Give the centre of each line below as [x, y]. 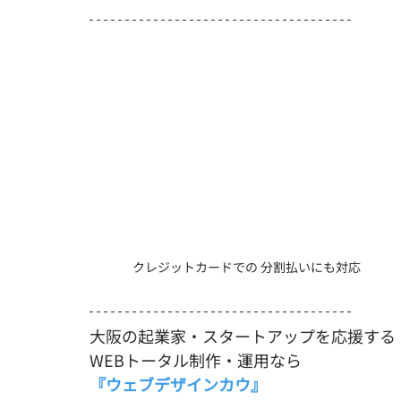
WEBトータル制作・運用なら [196, 359]
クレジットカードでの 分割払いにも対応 [246, 266]
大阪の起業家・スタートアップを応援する [243, 335]
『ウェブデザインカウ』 [178, 384]
